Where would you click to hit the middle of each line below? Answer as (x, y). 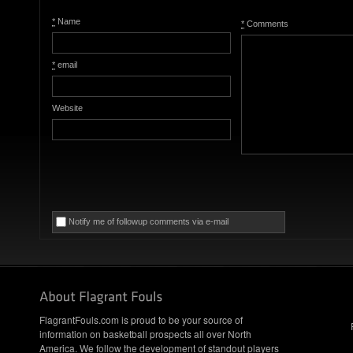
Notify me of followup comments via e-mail (149, 222)
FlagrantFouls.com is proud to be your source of (141, 320)
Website (67, 108)
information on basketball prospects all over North (145, 334)
